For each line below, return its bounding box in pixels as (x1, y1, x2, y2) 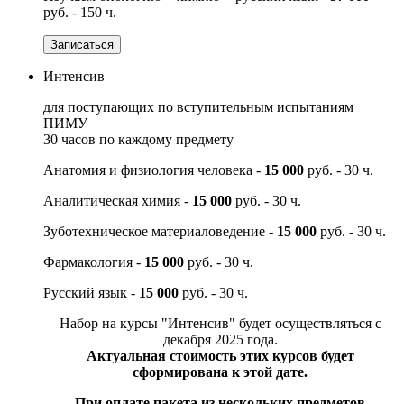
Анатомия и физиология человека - (43, 161, 264, 178)
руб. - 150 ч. (43, 4, 116, 20)
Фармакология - (43, 253, 144, 270)
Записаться (50, 37, 114, 51)
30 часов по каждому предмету (43, 131, 234, 147)
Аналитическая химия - (43, 192, 192, 208)
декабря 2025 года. (162, 331, 278, 347)
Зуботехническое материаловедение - (43, 223, 277, 239)
